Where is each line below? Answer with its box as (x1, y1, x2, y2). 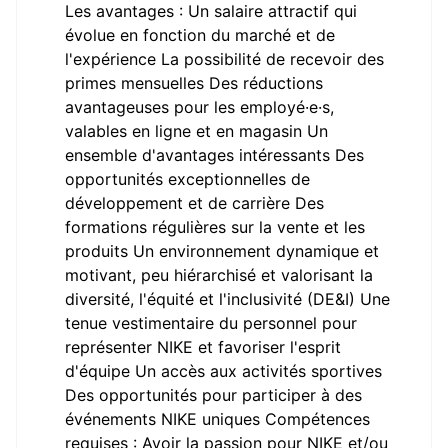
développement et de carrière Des (65, 193, 324, 213)
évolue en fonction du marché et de (65, 25, 335, 45)
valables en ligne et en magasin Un (65, 121, 328, 141)
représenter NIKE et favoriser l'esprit (65, 337, 341, 357)
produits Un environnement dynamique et (65, 241, 379, 261)
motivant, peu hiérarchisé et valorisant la (65, 265, 373, 285)
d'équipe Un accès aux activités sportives (65, 361, 382, 381)
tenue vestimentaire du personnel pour (65, 313, 357, 333)
